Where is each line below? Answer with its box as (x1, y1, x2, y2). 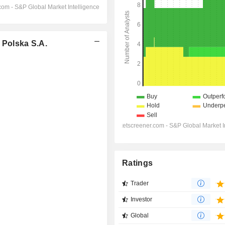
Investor (131, 196, 153, 203)
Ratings (122, 159, 153, 167)
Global (131, 212, 149, 219)
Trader (131, 180, 149, 187)
